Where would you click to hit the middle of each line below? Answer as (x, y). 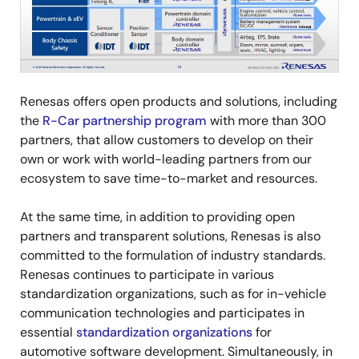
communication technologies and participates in (162, 313)
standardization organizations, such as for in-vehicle (173, 294)
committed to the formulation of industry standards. (173, 256)
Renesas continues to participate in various (147, 275)
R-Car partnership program (125, 121)
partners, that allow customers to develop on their (167, 140)
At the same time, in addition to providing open (157, 217)
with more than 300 (266, 121)
